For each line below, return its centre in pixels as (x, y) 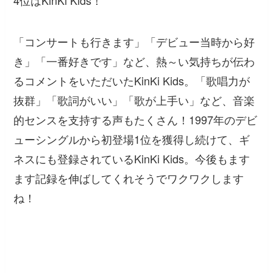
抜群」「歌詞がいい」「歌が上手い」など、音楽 (134, 100)
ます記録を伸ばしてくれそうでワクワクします (129, 178)
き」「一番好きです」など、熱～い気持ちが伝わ (134, 61)
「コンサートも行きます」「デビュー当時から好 (134, 42)
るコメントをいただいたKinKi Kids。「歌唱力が (132, 81)
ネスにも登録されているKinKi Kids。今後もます (132, 159)
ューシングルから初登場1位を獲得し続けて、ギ (132, 139)
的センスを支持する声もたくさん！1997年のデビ (136, 120)
